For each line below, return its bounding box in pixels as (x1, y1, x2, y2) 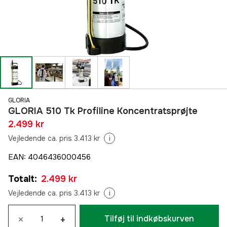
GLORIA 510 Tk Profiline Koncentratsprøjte (8, 105, 198, 117)
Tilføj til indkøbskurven (104, 213, 194, 224)
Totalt (8, 173, 34, 185)
